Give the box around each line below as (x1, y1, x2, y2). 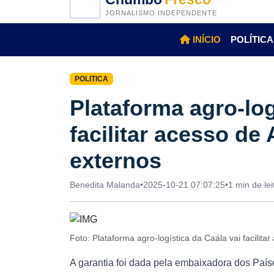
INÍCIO (190, 34, 221, 45)
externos (70, 148, 161, 174)
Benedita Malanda (70, 180, 140, 190)
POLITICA (74, 75, 108, 83)
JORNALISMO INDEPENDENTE (105, 9, 217, 17)
